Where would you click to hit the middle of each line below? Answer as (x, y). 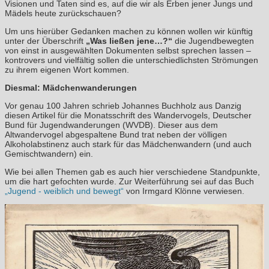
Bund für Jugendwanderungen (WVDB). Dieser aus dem (111, 125)
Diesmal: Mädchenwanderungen (71, 87)
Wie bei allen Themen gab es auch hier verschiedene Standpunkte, (132, 171)
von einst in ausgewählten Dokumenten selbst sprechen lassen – (128, 50)
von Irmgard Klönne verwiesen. (184, 191)
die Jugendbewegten (213, 41)
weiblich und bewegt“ (84, 191)
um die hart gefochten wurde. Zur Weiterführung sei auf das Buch (129, 181)
